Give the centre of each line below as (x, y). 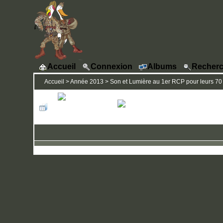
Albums (162, 66)
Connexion (112, 66)
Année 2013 (87, 82)
